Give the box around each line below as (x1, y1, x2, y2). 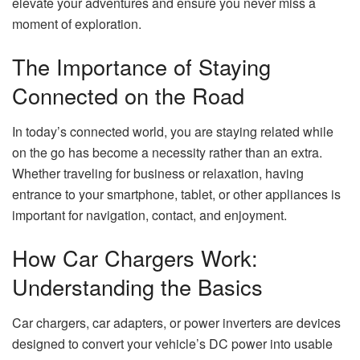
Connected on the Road (12, 80, 244, 112)
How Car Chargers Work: (12, 242, 258, 274)
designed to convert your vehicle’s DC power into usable (12, 334, 333, 354)
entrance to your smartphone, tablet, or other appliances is (12, 184, 341, 203)
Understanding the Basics (12, 271, 263, 303)
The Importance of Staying (12, 51, 271, 83)
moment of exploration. (12, 14, 141, 33)
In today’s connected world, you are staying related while (12, 121, 333, 141)
